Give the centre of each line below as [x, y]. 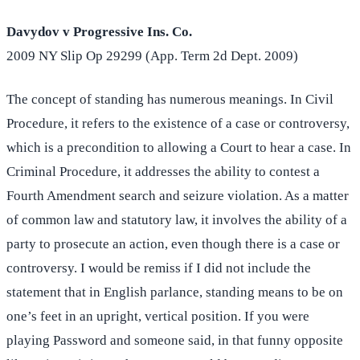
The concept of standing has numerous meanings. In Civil [170, 100]
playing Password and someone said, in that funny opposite [175, 341]
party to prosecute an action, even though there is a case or [173, 244]
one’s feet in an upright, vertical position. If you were [158, 317]
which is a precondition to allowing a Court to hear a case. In [179, 148]
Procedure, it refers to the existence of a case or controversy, [178, 124]
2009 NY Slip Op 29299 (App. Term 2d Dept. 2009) [152, 56]
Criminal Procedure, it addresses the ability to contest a [163, 172]
